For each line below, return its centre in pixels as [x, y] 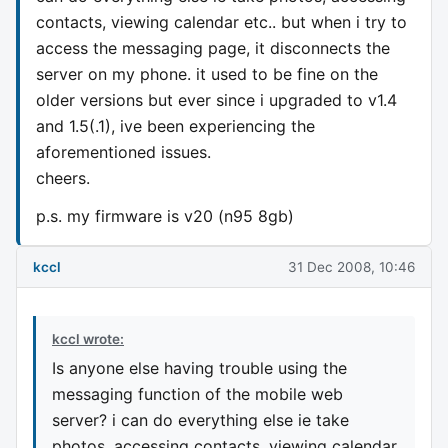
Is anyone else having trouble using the [199, 367]
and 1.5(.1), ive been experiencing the [175, 125]
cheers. [63, 177]
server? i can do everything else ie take [200, 419]
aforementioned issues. [123, 151]
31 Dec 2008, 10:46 [351, 266]
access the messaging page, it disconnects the [213, 47]
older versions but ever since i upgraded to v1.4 [216, 99]
